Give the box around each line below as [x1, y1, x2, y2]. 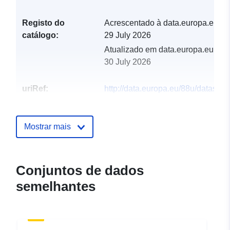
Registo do [22, 18, 65, 28]
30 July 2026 [104, 57, 151, 67]
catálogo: [22, 31, 59, 40]
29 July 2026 [104, 31, 151, 40]
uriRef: [22, 84, 48, 93]
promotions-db [104, 97, 157, 106]
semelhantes [16, 179, 95, 195]
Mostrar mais [24, 122, 71, 131]
